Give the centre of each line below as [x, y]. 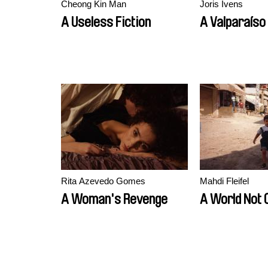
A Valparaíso [233, 22]
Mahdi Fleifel [224, 181]
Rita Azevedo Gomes [103, 181]
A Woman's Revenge [114, 199]
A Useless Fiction [106, 22]
